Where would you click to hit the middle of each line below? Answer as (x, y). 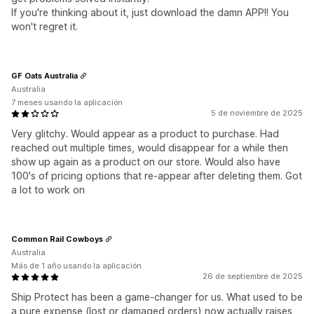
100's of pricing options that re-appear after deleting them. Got (157, 176)
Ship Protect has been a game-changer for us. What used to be (157, 297)
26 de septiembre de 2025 (253, 276)
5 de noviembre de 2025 (257, 113)
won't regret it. (45, 26)
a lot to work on (48, 190)
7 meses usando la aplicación (67, 102)
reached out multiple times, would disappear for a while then (150, 148)
